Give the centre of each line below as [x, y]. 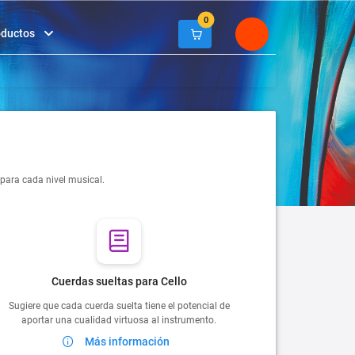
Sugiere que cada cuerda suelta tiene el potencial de [119, 305]
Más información [128, 341]
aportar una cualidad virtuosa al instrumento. [119, 320]
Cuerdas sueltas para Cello [119, 281]
